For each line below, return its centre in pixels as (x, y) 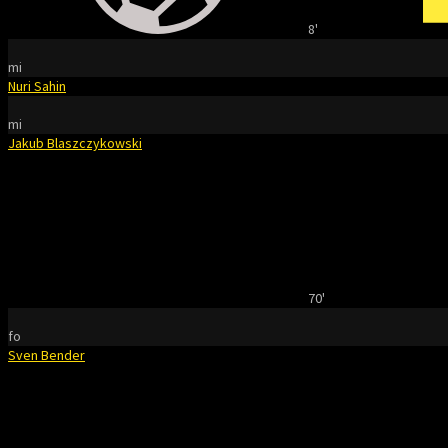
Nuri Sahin (37, 86)
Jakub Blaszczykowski (75, 143)
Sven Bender (46, 355)
